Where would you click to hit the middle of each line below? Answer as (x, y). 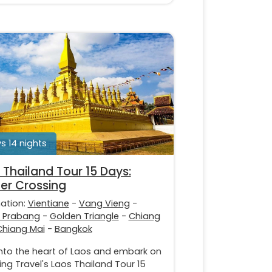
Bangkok (73, 229)
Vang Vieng (104, 203)
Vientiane (48, 203)
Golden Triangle (84, 216)
